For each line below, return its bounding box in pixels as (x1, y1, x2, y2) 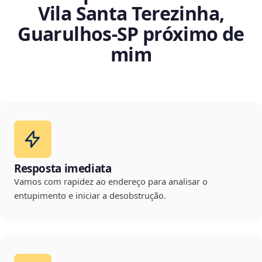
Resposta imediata (14, 161, 112, 177)
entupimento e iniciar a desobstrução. (14, 189, 166, 202)
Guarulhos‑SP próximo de (18, 21, 244, 47)
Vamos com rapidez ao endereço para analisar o (14, 175, 208, 188)
